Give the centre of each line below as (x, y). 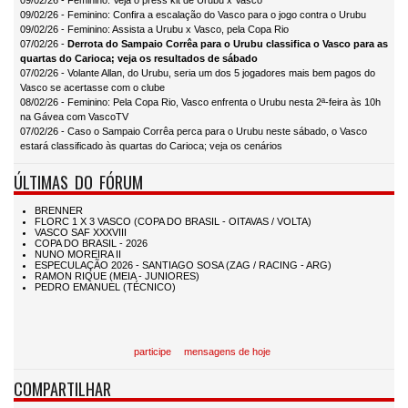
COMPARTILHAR (62, 388)
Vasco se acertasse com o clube (92, 88)
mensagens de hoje (227, 351)
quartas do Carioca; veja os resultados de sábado (139, 59)
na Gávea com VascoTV (74, 117)
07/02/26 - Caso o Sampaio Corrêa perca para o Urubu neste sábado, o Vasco (194, 132)
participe (152, 351)
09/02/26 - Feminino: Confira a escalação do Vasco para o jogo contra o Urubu (193, 15)
